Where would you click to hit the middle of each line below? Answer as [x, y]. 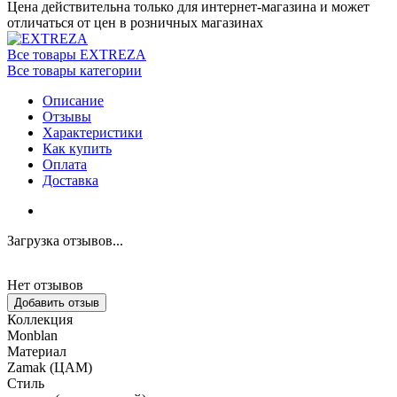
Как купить [77, 148]
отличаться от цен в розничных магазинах [135, 22]
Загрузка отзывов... [65, 240]
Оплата [65, 164]
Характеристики [93, 132]
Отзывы [67, 116]
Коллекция [40, 319]
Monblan [32, 335]
